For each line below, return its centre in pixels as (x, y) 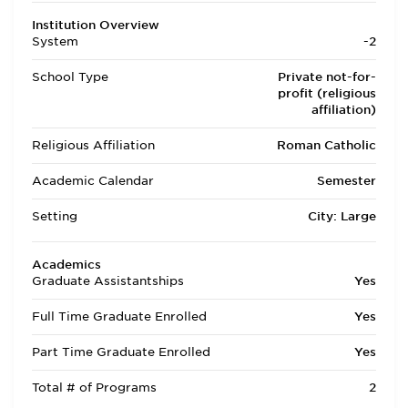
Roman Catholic (326, 145)
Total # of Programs (94, 388)
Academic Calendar (93, 181)
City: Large (342, 216)
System (55, 41)
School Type (70, 77)
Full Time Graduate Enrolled (119, 316)
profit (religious (327, 93)
